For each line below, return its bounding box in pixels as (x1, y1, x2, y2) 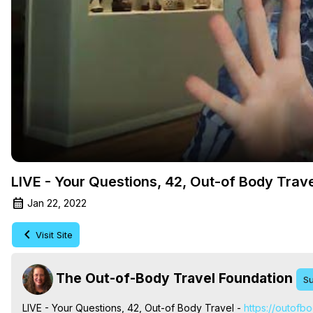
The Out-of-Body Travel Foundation (56, 269, 293, 286)
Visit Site (36, 228, 73, 240)
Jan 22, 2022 (27, 196, 87, 209)
